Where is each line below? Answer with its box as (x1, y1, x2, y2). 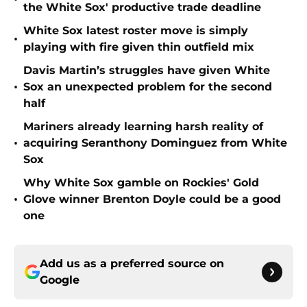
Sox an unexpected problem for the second (23, 80, 272, 94)
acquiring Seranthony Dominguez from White (23, 136, 287, 150)
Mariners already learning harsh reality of (23, 120, 263, 134)
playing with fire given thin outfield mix (23, 40, 254, 54)
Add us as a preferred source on (40, 257, 224, 271)
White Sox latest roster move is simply (23, 24, 248, 38)
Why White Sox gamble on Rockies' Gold (23, 176, 259, 190)
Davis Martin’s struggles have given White (23, 64, 270, 77)
